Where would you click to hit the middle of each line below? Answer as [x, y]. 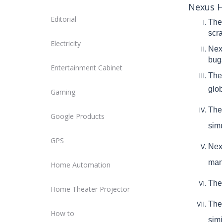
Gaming [63, 92]
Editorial [63, 19]
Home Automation [81, 165]
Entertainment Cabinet [86, 68]
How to [62, 213]
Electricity [66, 43]
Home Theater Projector [90, 189]
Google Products [78, 116]
